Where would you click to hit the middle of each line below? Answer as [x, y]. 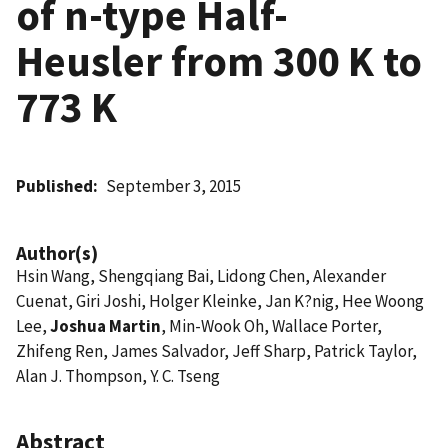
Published [54, 185]
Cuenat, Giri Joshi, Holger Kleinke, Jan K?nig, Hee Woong [220, 300]
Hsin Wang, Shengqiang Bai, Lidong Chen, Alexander [201, 275]
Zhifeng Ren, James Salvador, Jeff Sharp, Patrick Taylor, [216, 350]
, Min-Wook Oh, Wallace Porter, [271, 325]
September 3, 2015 [174, 185]
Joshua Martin [105, 325]
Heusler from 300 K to [219, 60]
